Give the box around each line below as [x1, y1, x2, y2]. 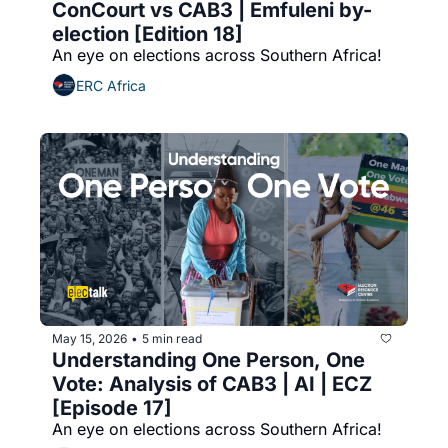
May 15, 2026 [52, 330, 127, 346]
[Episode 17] [52, 396, 172, 421]
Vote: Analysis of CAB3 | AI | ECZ [52, 372, 372, 397]
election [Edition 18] [52, 22, 243, 47]
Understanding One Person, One [52, 348, 365, 373]
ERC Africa [76, 76, 146, 94]
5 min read [142, 330, 202, 346]
